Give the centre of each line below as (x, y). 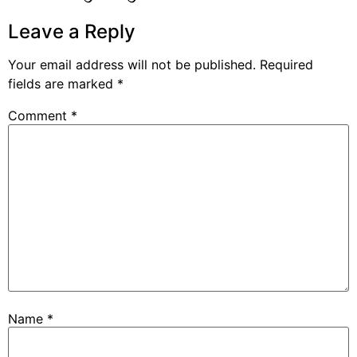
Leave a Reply (72, 32)
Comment (39, 116)
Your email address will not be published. (132, 65)
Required (286, 65)
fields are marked (63, 84)
